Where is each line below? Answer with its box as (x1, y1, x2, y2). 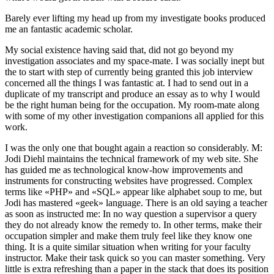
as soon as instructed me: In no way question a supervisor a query (5, 209, 257, 220)
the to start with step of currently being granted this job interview (5, 67, 253, 78)
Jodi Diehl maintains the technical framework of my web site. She (5, 154, 258, 165)
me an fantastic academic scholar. (5, 24, 133, 35)
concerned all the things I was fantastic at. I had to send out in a (5, 78, 248, 89)
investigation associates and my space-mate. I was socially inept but (5, 56, 264, 67)
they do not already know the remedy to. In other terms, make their (5, 220, 262, 231)
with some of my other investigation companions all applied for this (5, 111, 264, 122)
